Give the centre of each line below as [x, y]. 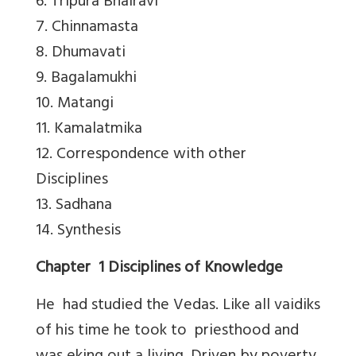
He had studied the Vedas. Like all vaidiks [178, 306]
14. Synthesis [78, 231]
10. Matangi [75, 104]
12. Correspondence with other [141, 155]
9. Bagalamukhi [86, 79]
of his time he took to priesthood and [167, 331]
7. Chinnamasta [87, 28]
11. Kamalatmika [89, 130]
